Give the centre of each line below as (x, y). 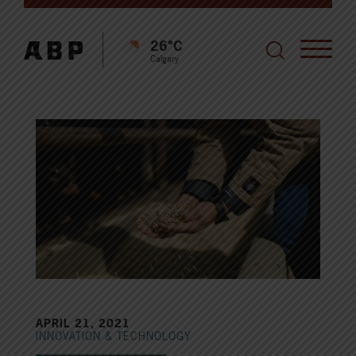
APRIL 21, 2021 (83, 323)
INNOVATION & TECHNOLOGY (114, 336)
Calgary (164, 59)
